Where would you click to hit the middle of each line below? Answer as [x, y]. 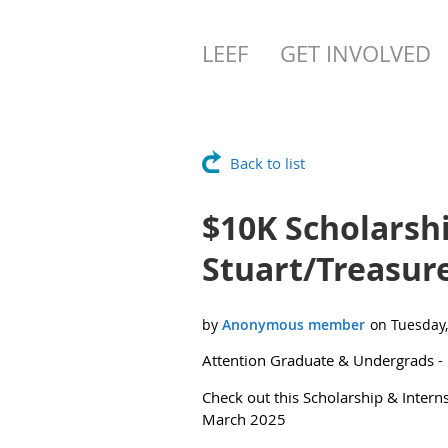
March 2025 [244, 419]
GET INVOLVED [355, 53]
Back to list [267, 163]
